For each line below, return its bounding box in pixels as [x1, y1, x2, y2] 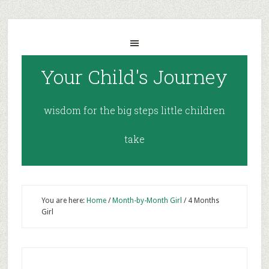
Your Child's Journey [41, 64, 228, 89]
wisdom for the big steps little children [43, 104, 225, 116]
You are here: [41, 196, 86, 205]
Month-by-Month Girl [112, 196, 182, 205]
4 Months [186, 196, 219, 205]
